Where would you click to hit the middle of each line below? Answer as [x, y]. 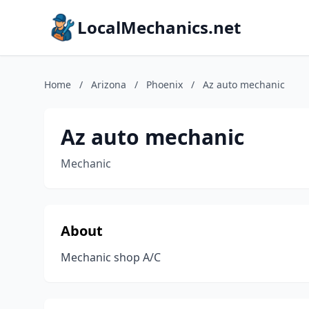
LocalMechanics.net [159, 27]
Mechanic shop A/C [111, 257]
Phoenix [165, 84]
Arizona [109, 84]
